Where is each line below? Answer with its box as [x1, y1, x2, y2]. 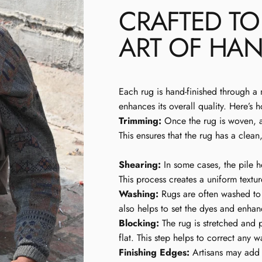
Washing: [119, 187, 159, 201]
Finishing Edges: [119, 245, 190, 259]
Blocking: [119, 216, 160, 230]
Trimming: [119, 113, 162, 127]
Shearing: [119, 157, 161, 171]
